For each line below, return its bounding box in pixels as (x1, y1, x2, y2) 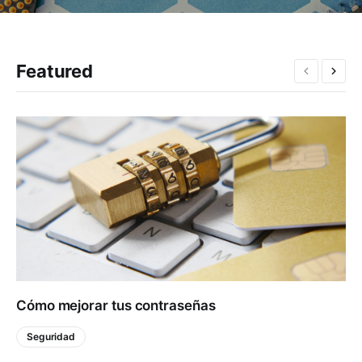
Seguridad (27, 330, 75, 343)
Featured (16, 61, 94, 82)
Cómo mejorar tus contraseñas (16, 297, 216, 314)
